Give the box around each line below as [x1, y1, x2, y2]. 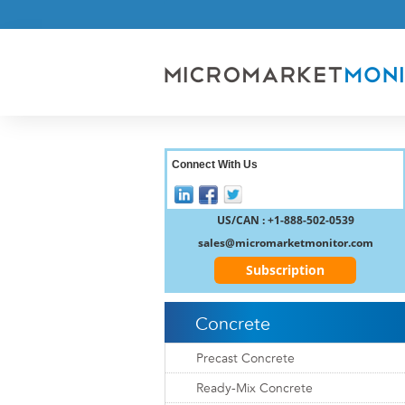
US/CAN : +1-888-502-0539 [216, 212, 354, 228]
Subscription [246, 260, 325, 278]
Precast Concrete [196, 352, 295, 365]
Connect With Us [172, 158, 258, 171]
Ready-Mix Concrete [196, 381, 313, 395]
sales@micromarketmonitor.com [197, 234, 373, 250]
